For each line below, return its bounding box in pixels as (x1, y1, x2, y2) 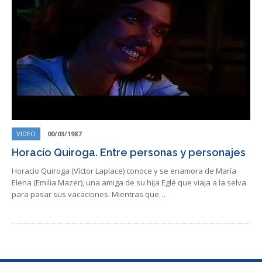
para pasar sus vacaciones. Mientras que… (12, 189, 166, 199)
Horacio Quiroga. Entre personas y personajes (12, 146, 246, 158)
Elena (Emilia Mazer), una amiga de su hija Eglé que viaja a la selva (12, 177, 246, 188)
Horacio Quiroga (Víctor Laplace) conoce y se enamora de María (12, 166, 236, 176)
